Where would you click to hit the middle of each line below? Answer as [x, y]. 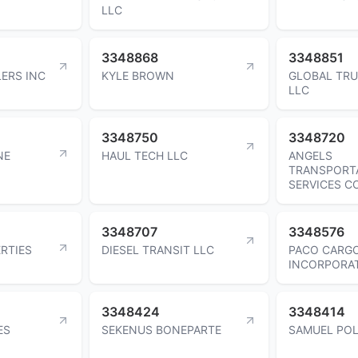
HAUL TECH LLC [145, 155]
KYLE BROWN [138, 75]
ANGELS [310, 155]
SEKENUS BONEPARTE [161, 329]
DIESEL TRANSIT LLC [158, 249]
